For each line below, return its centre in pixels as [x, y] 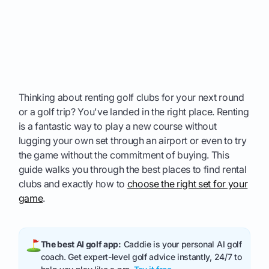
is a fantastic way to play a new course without [117, 126]
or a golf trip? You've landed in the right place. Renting [134, 112]
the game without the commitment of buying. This [124, 155]
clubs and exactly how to [73, 184]
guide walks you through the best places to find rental [132, 170]
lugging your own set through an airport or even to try [132, 141]
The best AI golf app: [81, 244]
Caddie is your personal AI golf [181, 244]
